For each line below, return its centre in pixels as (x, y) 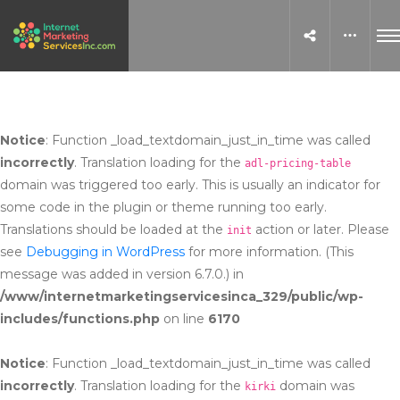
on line (184, 319)
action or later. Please (321, 229)
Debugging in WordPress (105, 252)
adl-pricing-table (298, 163)
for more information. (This (269, 252)
